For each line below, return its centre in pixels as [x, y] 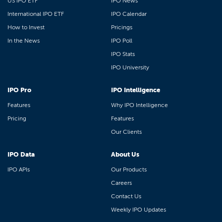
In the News [24, 41]
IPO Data [21, 154]
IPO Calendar [129, 14]
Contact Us [126, 196]
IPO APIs [19, 169]
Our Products [129, 169]
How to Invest [26, 27]
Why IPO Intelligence [139, 105]
